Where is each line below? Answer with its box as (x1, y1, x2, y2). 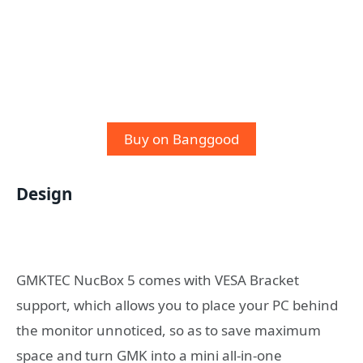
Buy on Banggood (124, 130, 239, 149)
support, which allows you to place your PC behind (16, 296, 338, 315)
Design (16, 181, 73, 205)
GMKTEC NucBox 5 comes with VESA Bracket (16, 271, 299, 290)
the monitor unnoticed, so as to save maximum (16, 321, 321, 340)
